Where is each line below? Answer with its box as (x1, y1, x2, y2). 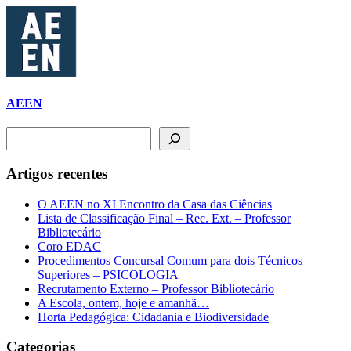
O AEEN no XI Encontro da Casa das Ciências (38, 197, 272, 211)
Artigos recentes (6, 165, 107, 182)
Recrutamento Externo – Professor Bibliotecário (38, 281, 274, 295)
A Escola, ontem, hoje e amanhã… (38, 295, 209, 309)
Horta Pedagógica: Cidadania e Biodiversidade (38, 309, 269, 324)
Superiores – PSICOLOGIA (38, 267, 179, 281)
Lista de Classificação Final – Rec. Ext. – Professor (38, 211, 291, 225)
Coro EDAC (38, 239, 101, 253)
